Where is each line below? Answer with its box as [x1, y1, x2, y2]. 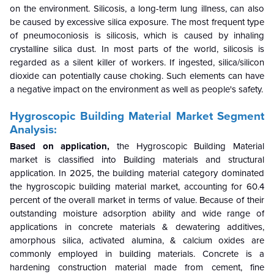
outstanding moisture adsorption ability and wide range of [10, 208, 264, 220]
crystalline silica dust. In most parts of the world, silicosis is [10, 43, 264, 55]
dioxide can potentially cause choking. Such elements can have [10, 70, 264, 82]
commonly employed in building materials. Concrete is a [10, 248, 264, 260]
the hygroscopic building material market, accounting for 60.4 [10, 181, 264, 193]
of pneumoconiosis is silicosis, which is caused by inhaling [10, 30, 264, 42]
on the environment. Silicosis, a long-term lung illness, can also [10, 3, 264, 15]
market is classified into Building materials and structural [10, 154, 264, 166]
